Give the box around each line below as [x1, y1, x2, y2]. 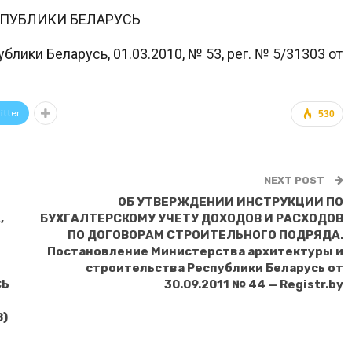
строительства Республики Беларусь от [85, 260, 343, 275]
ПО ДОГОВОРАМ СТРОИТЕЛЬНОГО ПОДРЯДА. [67, 227, 343, 242]
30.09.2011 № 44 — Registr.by [163, 277, 343, 291]
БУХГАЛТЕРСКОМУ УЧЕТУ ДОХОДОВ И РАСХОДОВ [39, 211, 343, 225]
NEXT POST [263, 174, 327, 186]
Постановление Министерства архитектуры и [46, 244, 343, 258]
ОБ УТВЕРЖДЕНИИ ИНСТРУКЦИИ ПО [117, 194, 343, 209]
